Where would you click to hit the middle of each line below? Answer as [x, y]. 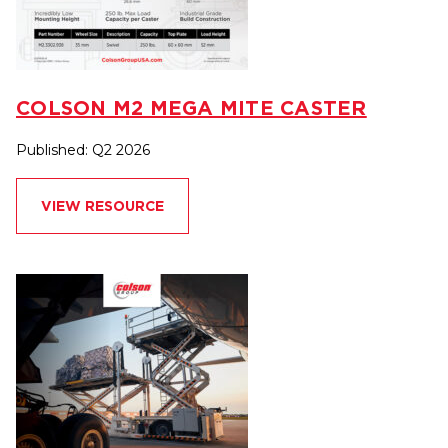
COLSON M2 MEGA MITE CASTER [191, 108]
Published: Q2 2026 [83, 150]
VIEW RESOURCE [102, 206]
